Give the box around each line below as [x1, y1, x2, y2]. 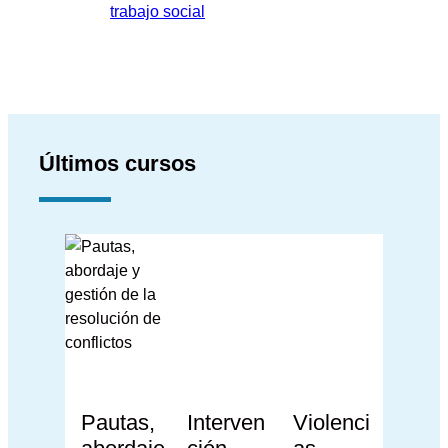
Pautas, [80, 409, 155, 435]
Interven [186, 409, 265, 435]
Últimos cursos [39, 151, 197, 177]
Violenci [293, 409, 371, 435]
